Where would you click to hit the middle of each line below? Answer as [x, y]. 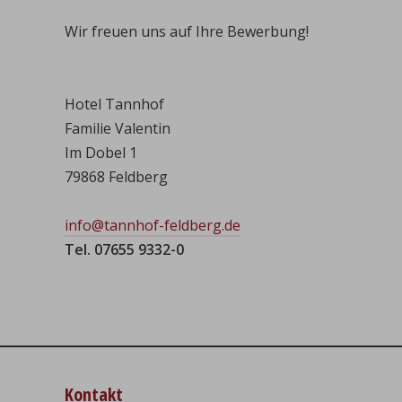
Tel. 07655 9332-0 [124, 249]
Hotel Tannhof [114, 104]
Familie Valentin [118, 128]
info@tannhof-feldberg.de [153, 225]
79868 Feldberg [116, 177]
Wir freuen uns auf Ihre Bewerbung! [187, 31]
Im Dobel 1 [101, 153]
